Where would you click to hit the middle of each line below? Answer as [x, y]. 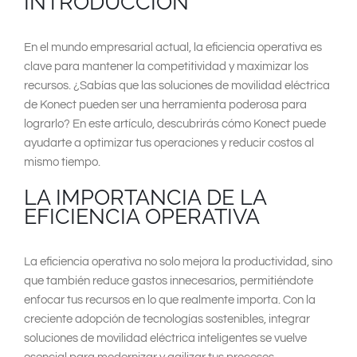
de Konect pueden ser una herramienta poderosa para [165, 104]
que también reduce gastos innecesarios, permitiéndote [169, 280]
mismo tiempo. [62, 162]
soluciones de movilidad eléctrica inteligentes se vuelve [165, 338]
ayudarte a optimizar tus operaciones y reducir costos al [169, 143]
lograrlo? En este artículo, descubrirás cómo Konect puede [175, 124]
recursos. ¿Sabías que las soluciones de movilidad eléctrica [177, 85]
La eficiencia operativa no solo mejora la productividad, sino [178, 261]
